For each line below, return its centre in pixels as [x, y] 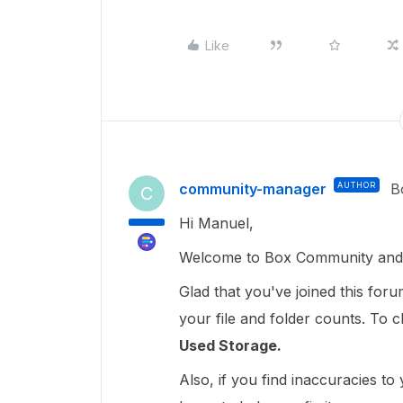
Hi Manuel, [219, 223]
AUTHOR [357, 185]
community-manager [253, 189]
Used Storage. [232, 345]
